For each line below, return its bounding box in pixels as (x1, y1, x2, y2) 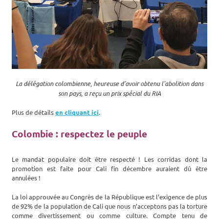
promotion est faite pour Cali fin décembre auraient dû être (12, 164, 207, 173)
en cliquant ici (55, 108, 99, 117)
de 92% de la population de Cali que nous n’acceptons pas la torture (12, 202, 207, 211)
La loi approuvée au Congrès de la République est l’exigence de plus (12, 193, 207, 201)
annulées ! (12, 174, 41, 182)
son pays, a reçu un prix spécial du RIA (58, 88, 161, 98)
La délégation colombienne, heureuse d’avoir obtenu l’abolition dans (16, 79, 203, 88)
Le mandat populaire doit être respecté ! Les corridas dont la (12, 155, 207, 164)
